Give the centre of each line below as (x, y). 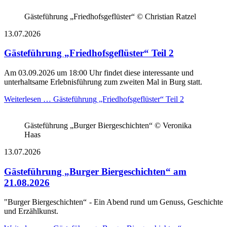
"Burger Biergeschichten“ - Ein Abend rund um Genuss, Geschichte (113, 202)
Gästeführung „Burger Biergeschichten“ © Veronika (108, 125)
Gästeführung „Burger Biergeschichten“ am (95, 171)
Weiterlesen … (28, 99)
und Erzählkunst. (31, 211)
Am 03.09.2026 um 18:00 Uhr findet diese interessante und (99, 73)
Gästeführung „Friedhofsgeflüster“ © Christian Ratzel (110, 16)
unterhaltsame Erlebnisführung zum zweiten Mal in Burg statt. (103, 82)
